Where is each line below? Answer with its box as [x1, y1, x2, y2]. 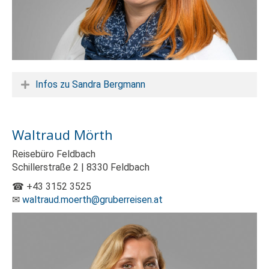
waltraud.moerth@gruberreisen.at [22, 194, 163, 206]
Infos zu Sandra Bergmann [35, 79, 145, 91]
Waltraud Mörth [12, 125, 113, 144]
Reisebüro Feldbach [12, 148, 95, 160]
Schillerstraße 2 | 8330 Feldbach [12, 162, 150, 174]
